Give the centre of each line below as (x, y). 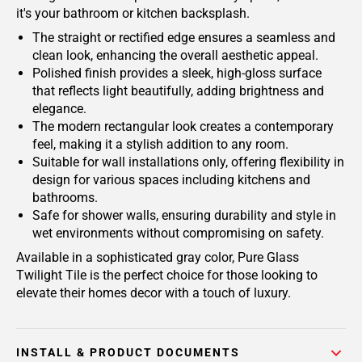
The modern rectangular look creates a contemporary (183, 126)
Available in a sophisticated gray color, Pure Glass (158, 257)
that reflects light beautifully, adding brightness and (178, 91)
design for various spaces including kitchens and (171, 180)
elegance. (59, 109)
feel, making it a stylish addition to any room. (160, 144)
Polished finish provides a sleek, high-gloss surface (177, 73)
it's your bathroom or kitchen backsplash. (133, 13)
